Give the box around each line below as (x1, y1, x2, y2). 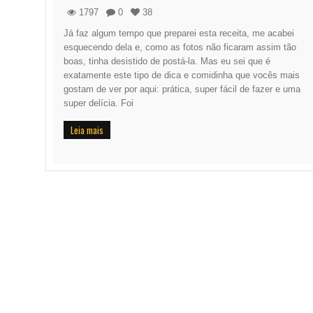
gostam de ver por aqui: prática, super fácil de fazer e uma (64, 84, 300, 95)
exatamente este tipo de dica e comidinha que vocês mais (64, 70, 300, 81)
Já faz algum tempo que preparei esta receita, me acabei (64, 28, 294, 39)
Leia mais (71, 123, 103, 138)
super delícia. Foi (64, 98, 133, 109)
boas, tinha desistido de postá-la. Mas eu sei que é (64, 56, 270, 67)
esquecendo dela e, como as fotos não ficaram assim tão (64, 42, 296, 53)
